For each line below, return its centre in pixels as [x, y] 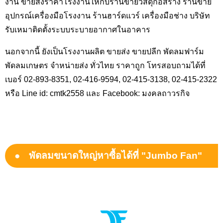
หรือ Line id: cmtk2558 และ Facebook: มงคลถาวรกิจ [97, 93]
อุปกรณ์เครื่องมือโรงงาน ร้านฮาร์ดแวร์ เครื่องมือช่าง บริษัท [108, 15]
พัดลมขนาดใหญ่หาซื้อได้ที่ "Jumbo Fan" [115, 155]
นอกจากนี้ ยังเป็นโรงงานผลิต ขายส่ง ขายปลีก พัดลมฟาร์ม [105, 51]
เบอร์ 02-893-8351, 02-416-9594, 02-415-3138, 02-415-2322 [111, 79]
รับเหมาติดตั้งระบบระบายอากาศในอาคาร [78, 29]
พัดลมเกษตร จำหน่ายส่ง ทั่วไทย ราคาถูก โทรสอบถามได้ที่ [105, 65]
